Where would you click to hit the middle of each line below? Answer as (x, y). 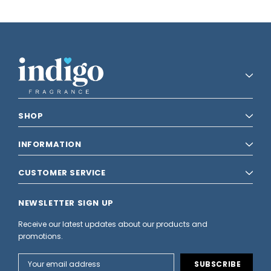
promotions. (41, 236)
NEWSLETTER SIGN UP (66, 203)
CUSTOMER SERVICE (62, 172)
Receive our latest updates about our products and (113, 224)
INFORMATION (50, 144)
